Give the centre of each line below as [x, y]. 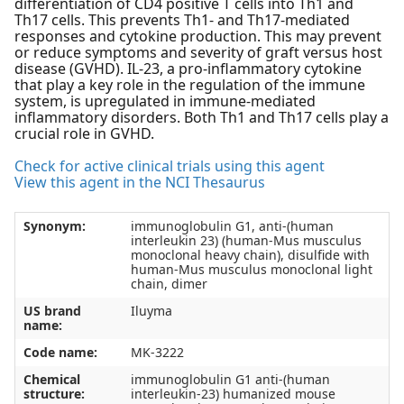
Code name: [60, 353]
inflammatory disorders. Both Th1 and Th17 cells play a [202, 118]
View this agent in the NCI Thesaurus [140, 183]
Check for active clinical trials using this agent [170, 166]
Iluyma [151, 311]
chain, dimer [169, 284]
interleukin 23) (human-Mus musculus [246, 241]
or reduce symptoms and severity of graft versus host [198, 53]
